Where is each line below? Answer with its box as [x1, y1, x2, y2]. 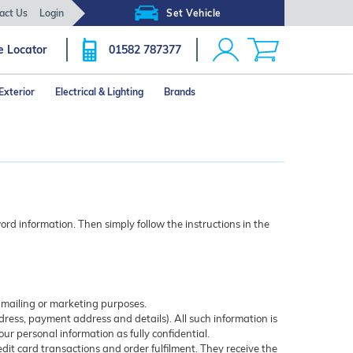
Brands [164, 86, 195, 98]
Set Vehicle [166, 7, 221, 19]
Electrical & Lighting [55, 86, 143, 98]
